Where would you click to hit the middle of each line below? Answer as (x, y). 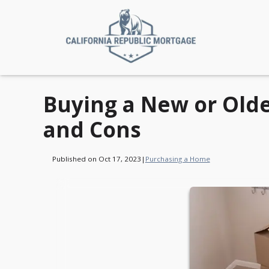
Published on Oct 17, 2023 (96, 159)
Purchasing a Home (177, 159)
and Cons (92, 129)
